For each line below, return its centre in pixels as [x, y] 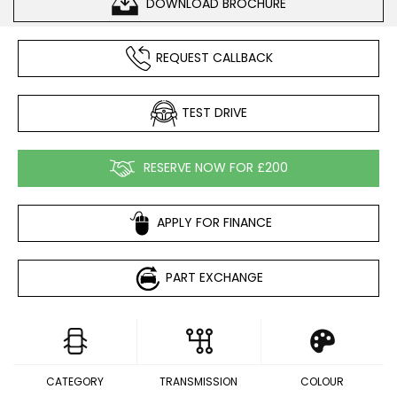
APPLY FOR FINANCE [214, 222]
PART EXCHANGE [214, 277]
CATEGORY [75, 381]
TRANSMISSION [198, 381]
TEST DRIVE [214, 112]
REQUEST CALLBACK [214, 57]
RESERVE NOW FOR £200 [214, 167]
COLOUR [322, 381]
